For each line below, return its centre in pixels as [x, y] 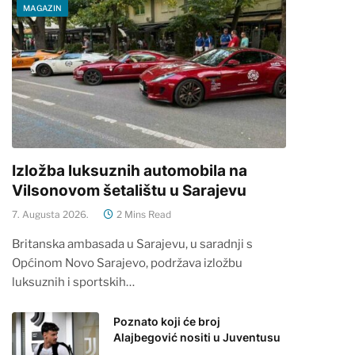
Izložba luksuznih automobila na [130, 171]
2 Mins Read [144, 215]
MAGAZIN [43, 8]
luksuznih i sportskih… [73, 282]
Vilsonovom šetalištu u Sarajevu [129, 191]
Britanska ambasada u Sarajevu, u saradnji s [132, 244]
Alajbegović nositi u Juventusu [197, 338]
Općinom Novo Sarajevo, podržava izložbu [127, 263]
